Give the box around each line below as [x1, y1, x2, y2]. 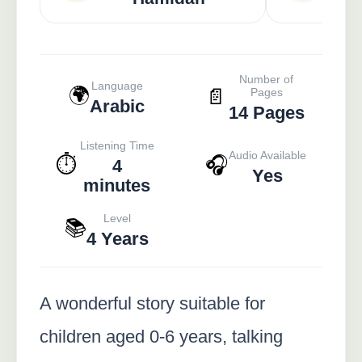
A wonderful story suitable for [40, 293, 265, 314]
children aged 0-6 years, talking [40, 326, 283, 347]
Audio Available [229, 148, 306, 162]
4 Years [86, 228, 149, 249]
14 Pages [228, 102, 305, 123]
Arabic [89, 95, 145, 116]
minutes [83, 175, 150, 196]
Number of [239, 72, 293, 86]
